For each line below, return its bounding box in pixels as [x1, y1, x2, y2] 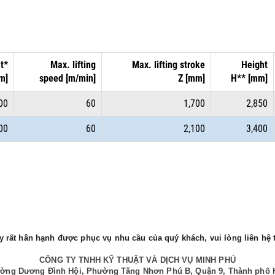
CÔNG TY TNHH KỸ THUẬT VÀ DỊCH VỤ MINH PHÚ [39, 255, 236, 265]
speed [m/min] [39, 72, 96, 84]
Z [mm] [178, 72, 205, 84]
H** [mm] [231, 72, 268, 84]
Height [241, 58, 268, 71]
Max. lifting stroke [132, 58, 205, 71]
